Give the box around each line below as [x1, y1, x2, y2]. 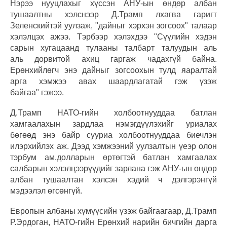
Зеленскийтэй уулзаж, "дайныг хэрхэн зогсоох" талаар [10, 21, 217, 30]
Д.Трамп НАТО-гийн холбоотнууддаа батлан [10, 108, 217, 118]
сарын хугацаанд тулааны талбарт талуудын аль [10, 44, 217, 53]
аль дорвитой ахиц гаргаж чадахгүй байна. [10, 55, 217, 64]
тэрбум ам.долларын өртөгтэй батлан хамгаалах [10, 153, 217, 162]
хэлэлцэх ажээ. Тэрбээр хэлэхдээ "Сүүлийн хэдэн [10, 32, 217, 42]
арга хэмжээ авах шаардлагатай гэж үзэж [10, 77, 217, 86]
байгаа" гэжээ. [10, 88, 64, 97]
